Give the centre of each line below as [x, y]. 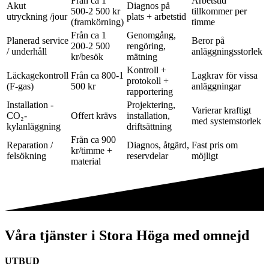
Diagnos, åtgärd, [158, 145]
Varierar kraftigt [221, 110]
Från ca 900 [93, 140]
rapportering [150, 92]
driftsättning [149, 127]
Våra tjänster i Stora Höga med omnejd [127, 236]
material [86, 162]
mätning [142, 57]
